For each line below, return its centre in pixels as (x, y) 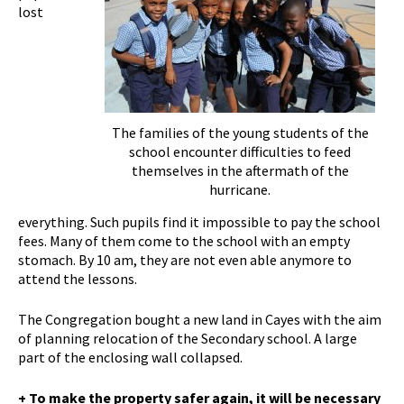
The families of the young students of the (240, 133)
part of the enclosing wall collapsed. (130, 358)
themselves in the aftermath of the (240, 171)
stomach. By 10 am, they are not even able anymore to (185, 260)
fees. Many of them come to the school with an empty (184, 241)
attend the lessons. (78, 279)
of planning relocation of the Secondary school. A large (188, 339)
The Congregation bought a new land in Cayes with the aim (200, 320)
